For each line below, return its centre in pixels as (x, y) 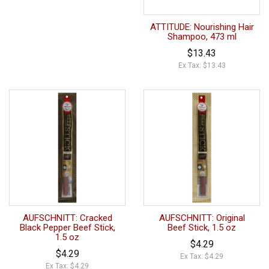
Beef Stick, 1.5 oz (202, 227)
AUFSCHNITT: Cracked (67, 218)
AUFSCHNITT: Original (202, 218)
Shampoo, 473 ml (202, 36)
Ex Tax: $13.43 (202, 65)
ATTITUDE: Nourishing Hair (202, 27)
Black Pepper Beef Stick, (67, 227)
